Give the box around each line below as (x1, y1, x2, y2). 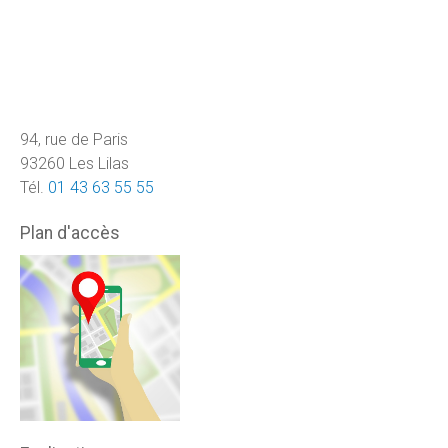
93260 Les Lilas (20, 153, 129, 173)
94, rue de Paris (20, 129, 128, 149)
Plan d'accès (20, 222, 120, 243)
